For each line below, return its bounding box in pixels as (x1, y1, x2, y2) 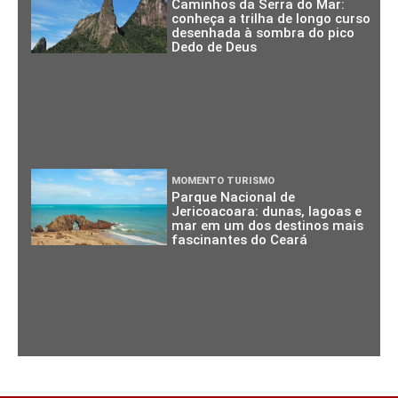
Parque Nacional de (171, 188, 296, 205)
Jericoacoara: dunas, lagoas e (171, 203, 362, 219)
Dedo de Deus (171, 39, 258, 56)
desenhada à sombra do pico (171, 25, 355, 42)
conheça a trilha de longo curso (171, 11, 371, 28)
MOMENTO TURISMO (171, 174, 275, 187)
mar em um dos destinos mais (171, 217, 364, 234)
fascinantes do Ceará (171, 231, 308, 248)
